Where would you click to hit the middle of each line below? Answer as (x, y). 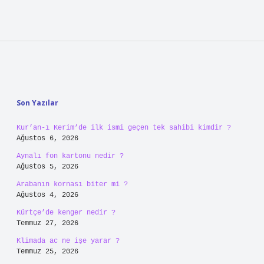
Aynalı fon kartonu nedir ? (70, 156)
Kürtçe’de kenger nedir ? (66, 213)
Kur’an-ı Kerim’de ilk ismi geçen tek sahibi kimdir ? (124, 128)
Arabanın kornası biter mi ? (72, 184)
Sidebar (48, 80)
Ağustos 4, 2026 (47, 195)
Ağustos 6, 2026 (47, 138)
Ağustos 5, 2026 (47, 167)
